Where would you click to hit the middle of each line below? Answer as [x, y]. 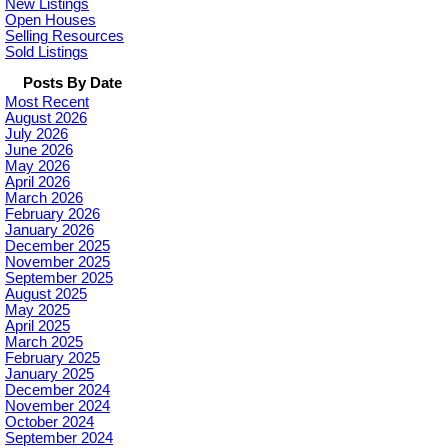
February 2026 [52, 214]
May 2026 [37, 166]
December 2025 [57, 246]
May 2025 [37, 310]
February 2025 [52, 358]
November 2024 [57, 406]
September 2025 [59, 278]
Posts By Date [72, 83]
